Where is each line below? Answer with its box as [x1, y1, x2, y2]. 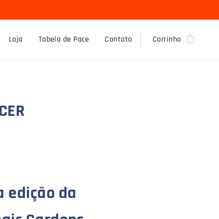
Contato [105, 34, 132, 44]
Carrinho [152, 34, 181, 44]
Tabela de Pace [38, 34, 89, 44]
